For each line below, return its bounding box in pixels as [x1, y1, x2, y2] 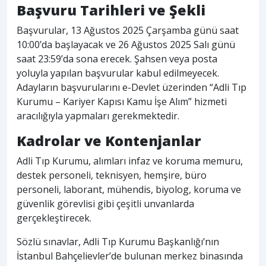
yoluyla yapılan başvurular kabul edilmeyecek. [17, 66, 219, 80]
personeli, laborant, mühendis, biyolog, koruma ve [17, 183, 241, 197]
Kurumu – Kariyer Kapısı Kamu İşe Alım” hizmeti [17, 95, 227, 109]
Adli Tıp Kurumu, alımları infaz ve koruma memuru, [17, 154, 243, 168]
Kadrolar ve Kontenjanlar [17, 131, 201, 151]
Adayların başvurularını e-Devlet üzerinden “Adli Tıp [17, 81, 246, 94]
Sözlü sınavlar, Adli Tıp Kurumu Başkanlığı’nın [17, 235, 219, 249]
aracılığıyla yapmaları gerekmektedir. [17, 109, 179, 123]
